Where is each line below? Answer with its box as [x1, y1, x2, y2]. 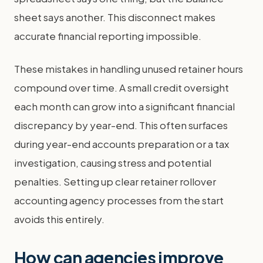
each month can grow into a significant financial [14, 99, 235, 113]
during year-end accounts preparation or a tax [14, 137, 229, 150]
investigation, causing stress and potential [14, 156, 211, 169]
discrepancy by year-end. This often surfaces [14, 118, 228, 131]
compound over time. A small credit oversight [14, 80, 229, 94]
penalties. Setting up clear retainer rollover [14, 174, 216, 188]
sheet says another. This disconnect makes [14, 10, 215, 23]
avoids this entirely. [14, 212, 104, 225]
